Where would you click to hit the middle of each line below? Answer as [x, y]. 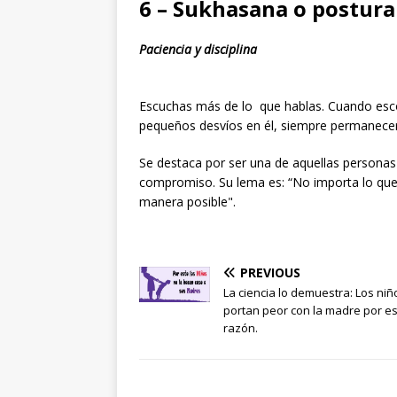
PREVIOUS [270, 272]
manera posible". [187, 201]
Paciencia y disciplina [198, 49]
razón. [241, 327]
